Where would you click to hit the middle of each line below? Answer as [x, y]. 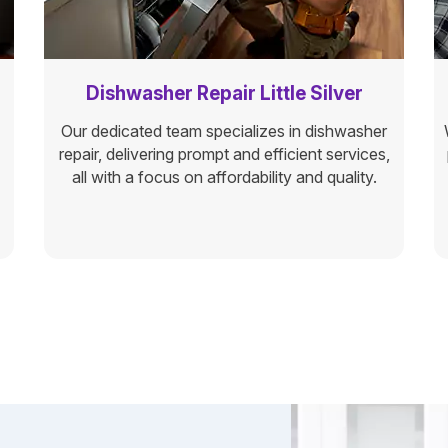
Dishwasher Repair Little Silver [224, 93]
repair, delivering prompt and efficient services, [224, 154]
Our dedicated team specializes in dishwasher [224, 131]
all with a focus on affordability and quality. [224, 177]
